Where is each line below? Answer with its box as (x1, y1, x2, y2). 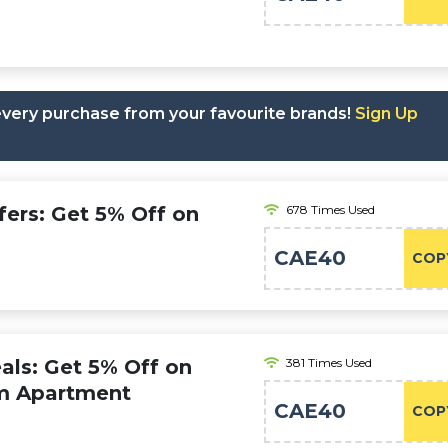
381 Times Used (286, 355, 372, 370)
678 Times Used (286, 202, 375, 217)
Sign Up (355, 104, 418, 123)
